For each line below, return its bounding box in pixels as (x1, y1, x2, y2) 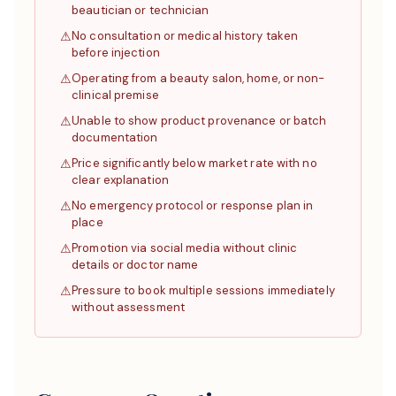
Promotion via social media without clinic (72, 240, 298, 255)
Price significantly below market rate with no (72, 156, 317, 171)
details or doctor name (72, 257, 199, 272)
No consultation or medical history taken (72, 28, 299, 43)
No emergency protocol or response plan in (72, 198, 314, 213)
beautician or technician (72, 3, 209, 18)
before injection (72, 45, 160, 60)
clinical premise (72, 88, 159, 103)
